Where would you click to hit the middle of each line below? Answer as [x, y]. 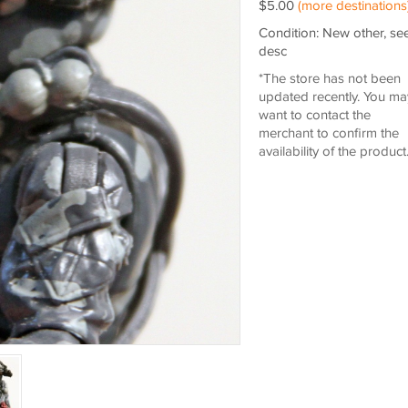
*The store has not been [329, 79]
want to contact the [314, 115]
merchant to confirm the [328, 133]
